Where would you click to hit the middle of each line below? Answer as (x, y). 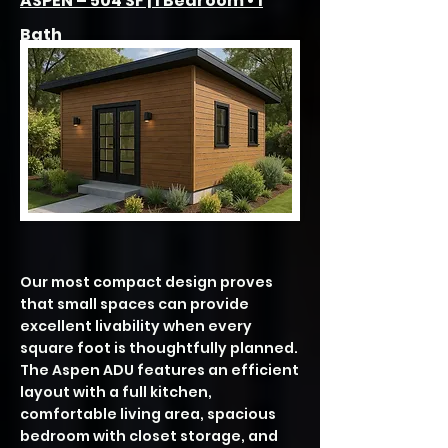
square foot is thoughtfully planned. (159, 348)
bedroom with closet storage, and (149, 436)
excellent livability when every (136, 326)
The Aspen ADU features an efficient (159, 370)
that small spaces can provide (134, 304)
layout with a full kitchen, (116, 392)
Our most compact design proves (146, 282)
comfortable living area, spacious (148, 414)
